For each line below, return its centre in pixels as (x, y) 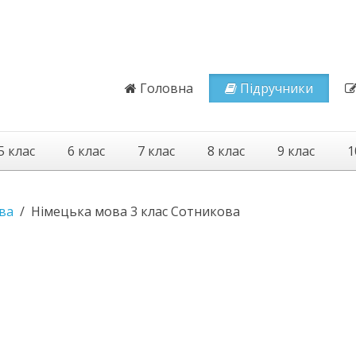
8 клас (226, 151)
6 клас (86, 151)
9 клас (296, 151)
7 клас (156, 151)
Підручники (277, 88)
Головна (166, 88)
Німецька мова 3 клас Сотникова (135, 211)
